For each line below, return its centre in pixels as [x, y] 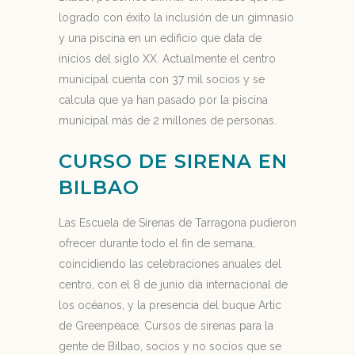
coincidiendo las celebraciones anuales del [170, 264]
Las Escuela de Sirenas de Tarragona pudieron [177, 223]
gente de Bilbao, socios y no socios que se [170, 346]
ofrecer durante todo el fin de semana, [157, 243]
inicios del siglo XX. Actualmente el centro [167, 59]
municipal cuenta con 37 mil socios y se [162, 79]
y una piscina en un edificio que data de [160, 38]
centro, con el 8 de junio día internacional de [173, 284]
